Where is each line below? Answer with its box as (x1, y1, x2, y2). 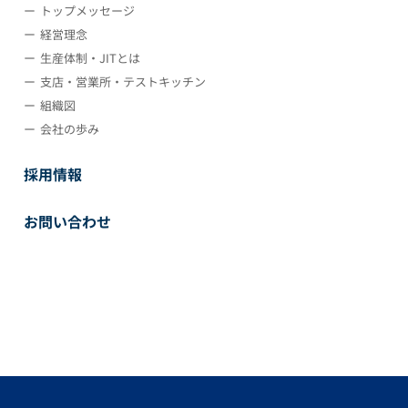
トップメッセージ (40, 2, 135, 20)
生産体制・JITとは (40, 49, 140, 67)
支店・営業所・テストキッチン (40, 73, 206, 91)
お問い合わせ (24, 210, 111, 233)
